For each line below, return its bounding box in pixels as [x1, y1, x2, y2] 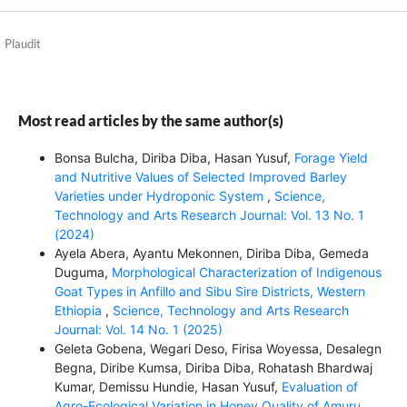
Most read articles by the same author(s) [17, 112, 283, 129]
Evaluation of [281, 379, 358, 395]
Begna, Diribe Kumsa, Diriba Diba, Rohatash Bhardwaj [54, 360, 372, 376]
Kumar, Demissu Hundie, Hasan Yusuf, [54, 379, 282, 395]
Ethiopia [54, 303, 105, 319]
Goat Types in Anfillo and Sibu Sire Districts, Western [54, 283, 365, 300]
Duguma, [54, 264, 112, 281]
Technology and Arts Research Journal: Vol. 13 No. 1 [54, 207, 364, 223]
